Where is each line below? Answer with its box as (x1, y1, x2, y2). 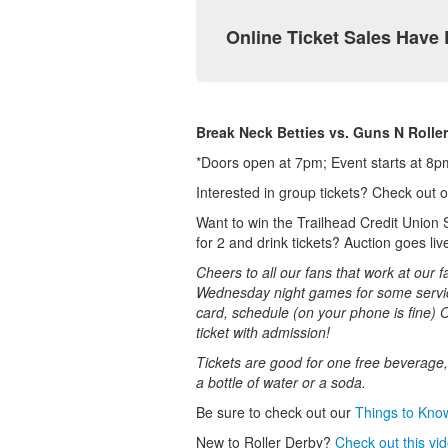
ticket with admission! (196, 322, 330, 343)
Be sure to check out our (196, 402, 355, 423)
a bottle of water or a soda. (196, 372, 370, 393)
